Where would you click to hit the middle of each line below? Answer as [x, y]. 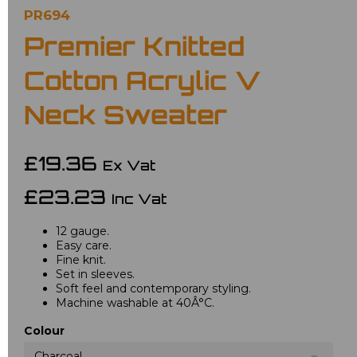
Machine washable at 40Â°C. [135, 303]
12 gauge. [82, 231]
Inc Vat [139, 201]
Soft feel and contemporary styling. [153, 289]
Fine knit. [81, 260]
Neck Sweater [126, 118]
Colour [44, 331]
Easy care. [84, 246]
